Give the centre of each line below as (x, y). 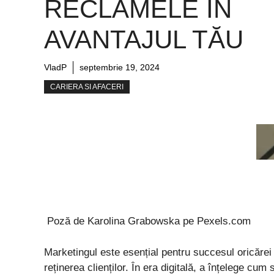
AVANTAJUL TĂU (144, 40)
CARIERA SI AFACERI (87, 87)
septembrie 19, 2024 (120, 68)
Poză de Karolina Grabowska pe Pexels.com (147, 221)
